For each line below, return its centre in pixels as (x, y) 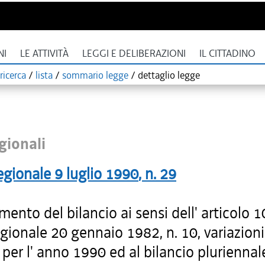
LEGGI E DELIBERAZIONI (134, 54)
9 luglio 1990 (96, 174)
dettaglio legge (169, 75)
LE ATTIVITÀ (44, 54)
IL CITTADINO (227, 54)
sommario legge (95, 75)
